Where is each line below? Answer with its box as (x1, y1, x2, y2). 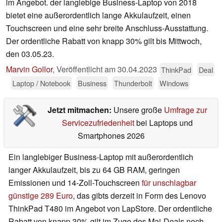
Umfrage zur (164, 104, 207, 116)
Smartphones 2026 (77, 130, 145, 142)
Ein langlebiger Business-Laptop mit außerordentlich (8, 151, 193, 163)
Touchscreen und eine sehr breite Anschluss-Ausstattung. (6, 22, 208, 34)
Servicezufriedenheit (61, 117, 134, 129)
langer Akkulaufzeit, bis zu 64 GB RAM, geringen (8, 164, 180, 176)
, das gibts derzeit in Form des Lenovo (73, 190, 206, 202)
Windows (160, 78, 188, 89)
